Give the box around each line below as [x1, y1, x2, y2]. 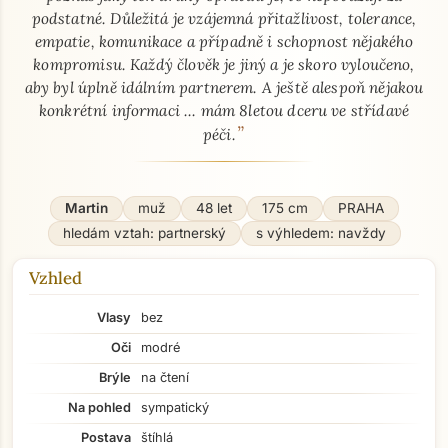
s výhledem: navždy [255, 225, 386, 241]
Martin [64, 200, 108, 216]
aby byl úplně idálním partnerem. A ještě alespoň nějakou [24, 78, 424, 97]
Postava [81, 430, 131, 445]
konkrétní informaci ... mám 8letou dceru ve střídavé [39, 101, 409, 120]
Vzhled [29, 267, 82, 289]
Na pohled [68, 400, 131, 415]
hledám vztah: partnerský [62, 225, 226, 241]
